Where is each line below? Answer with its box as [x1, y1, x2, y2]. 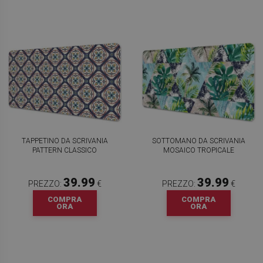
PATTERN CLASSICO [32, 146, 97, 154]
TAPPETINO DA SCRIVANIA [21, 137, 108, 145]
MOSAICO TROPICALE [163, 146, 234, 154]
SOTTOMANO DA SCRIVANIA [151, 137, 245, 145]
